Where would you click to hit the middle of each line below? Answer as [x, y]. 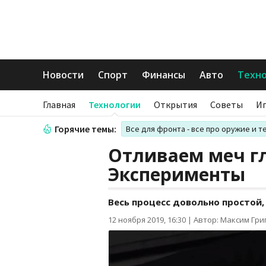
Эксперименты [177, 174]
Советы [227, 104]
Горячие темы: [85, 129]
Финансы [164, 75]
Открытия [175, 104]
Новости [63, 75]
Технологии [115, 104]
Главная [59, 104]
